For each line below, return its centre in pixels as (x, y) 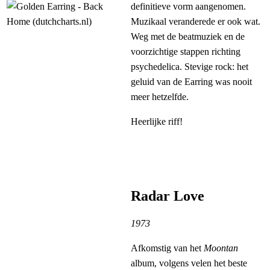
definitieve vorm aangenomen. (188, 7)
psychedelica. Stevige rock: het (190, 67)
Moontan (221, 248)
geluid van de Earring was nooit (191, 82)
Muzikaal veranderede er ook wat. (196, 22)
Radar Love (168, 196)
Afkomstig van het (167, 248)
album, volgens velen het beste (189, 263)
